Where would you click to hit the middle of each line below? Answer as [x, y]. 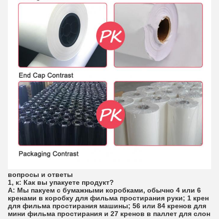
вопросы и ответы [40, 174]
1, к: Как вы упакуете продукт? [61, 182]
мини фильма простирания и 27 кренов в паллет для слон [109, 213]
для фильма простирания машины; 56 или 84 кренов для [107, 206]
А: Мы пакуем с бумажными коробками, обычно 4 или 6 [104, 190]
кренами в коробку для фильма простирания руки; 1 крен [108, 198]
